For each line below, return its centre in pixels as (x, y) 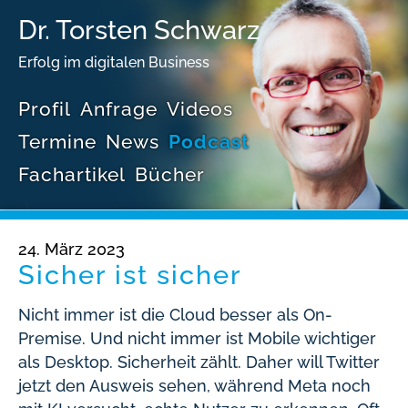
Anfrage (119, 109)
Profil (45, 109)
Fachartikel (72, 174)
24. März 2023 (71, 249)
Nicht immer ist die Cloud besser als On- (175, 315)
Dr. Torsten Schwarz (139, 30)
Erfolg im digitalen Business (114, 62)
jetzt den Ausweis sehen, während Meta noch (194, 386)
